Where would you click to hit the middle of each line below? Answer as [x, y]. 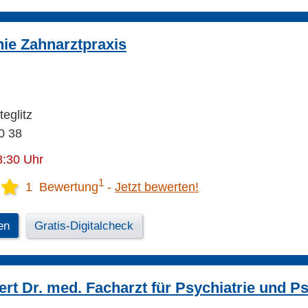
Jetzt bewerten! [157, 187]
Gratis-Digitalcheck [84, 226]
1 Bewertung [62, 187]
